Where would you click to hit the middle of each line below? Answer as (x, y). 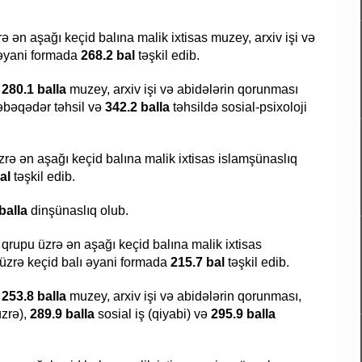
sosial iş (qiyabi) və (153, 314)
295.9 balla (243, 314)
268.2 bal (106, 56)
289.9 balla (61, 314)
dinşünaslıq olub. (80, 211)
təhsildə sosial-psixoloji (238, 107)
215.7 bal (199, 263)
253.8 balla (34, 297)
